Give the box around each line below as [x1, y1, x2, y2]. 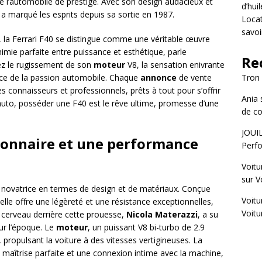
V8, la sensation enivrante [125, 59, 225, 70]
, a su [198, 209, 218, 220]
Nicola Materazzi [126, 209, 198, 220]
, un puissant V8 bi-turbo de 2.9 [88, 222, 205, 233]
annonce [140, 72, 177, 83]
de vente [177, 72, 212, 83]
